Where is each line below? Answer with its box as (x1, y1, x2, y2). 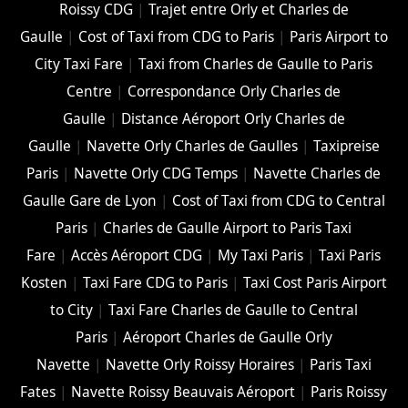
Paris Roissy (311, 382, 388, 403)
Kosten (20, 273, 67, 293)
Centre (66, 82, 113, 102)
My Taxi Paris (218, 246, 304, 266)
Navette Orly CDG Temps (74, 164, 239, 184)
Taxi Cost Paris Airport (242, 273, 387, 293)
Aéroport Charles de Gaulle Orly (122, 328, 332, 348)
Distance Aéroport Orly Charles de (120, 109, 345, 129)
